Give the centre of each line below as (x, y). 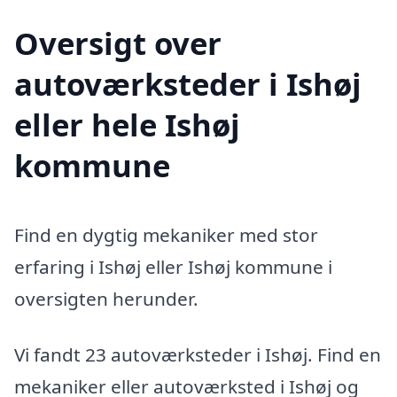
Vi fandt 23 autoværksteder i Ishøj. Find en (198, 355)
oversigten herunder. (106, 298)
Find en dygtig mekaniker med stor (166, 234)
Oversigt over (118, 43)
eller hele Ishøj (127, 124)
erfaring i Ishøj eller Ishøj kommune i (173, 266)
